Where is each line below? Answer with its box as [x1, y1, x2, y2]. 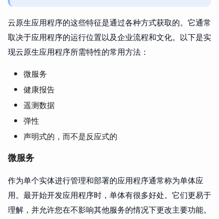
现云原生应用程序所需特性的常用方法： [8, 45, 149, 58]
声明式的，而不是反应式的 [23, 130, 117, 142]
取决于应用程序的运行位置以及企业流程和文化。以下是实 [8, 31, 211, 43]
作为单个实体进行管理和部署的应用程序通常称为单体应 [8, 174, 203, 186]
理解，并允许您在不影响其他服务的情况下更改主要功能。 [8, 203, 211, 216]
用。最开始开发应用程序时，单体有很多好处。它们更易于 [8, 189, 211, 201]
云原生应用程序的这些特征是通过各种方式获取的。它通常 [8, 16, 211, 28]
